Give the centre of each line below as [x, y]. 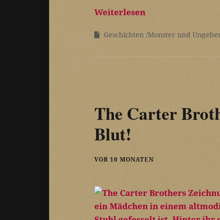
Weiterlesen [120, 12]
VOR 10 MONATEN [124, 159]
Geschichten [124, 35]
